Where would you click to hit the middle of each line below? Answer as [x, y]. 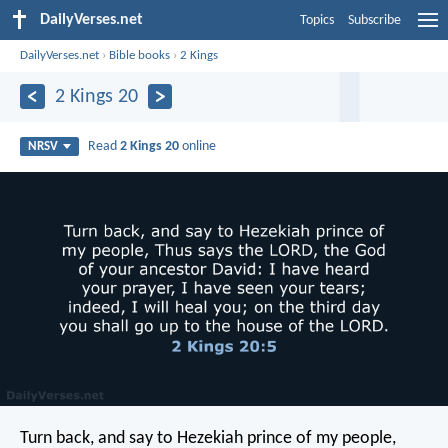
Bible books [140, 55]
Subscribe [374, 20]
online [198, 146]
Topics [317, 20]
